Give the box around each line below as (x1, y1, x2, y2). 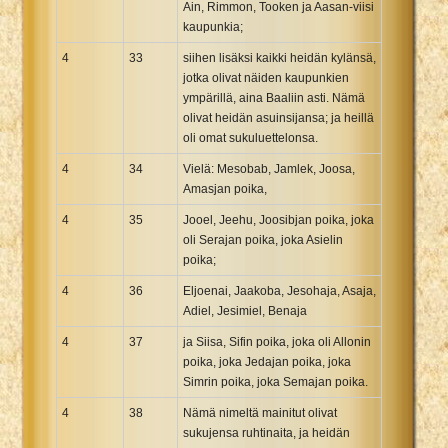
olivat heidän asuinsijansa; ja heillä (183, 110, 374, 125)
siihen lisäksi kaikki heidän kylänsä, (183, 50, 376, 65)
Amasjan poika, (183, 181, 267, 196)
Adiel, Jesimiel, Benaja (183, 303, 307, 318)
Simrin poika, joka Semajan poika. (183, 374, 368, 389)
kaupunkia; (183, 19, 243, 34)
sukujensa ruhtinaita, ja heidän (183, 425, 350, 440)
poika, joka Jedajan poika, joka (183, 354, 351, 369)
